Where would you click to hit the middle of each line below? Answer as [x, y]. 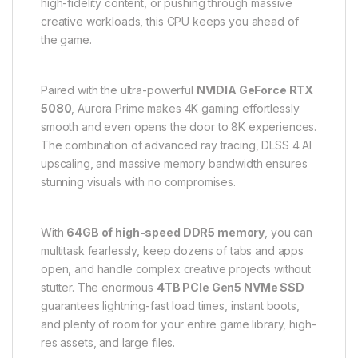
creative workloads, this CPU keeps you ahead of [170, 22]
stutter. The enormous [99, 288]
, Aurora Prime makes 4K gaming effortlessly [185, 109]
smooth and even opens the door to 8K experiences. [179, 127]
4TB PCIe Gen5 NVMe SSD [230, 288]
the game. [66, 40]
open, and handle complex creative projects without [176, 269]
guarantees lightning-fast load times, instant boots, [170, 306]
